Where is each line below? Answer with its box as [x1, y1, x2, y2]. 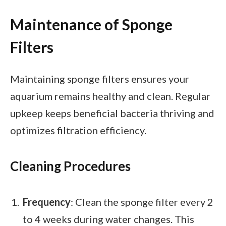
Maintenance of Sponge [10, 15, 173, 34]
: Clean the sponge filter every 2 [71, 195, 213, 208]
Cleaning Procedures [10, 158, 131, 174]
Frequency [23, 195, 71, 208]
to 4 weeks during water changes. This [23, 212, 194, 225]
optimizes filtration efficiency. [10, 124, 146, 136]
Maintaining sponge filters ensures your [10, 72, 189, 85]
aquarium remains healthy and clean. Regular [10, 89, 210, 102]
